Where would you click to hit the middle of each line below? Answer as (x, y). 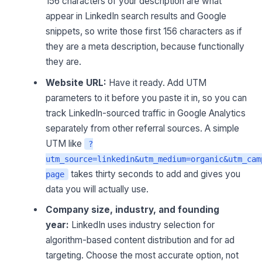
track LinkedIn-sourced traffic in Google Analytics (146, 113)
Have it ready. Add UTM (157, 82)
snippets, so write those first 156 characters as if (144, 32)
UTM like (65, 143)
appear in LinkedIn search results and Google (136, 16)
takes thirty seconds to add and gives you (154, 174)
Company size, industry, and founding (133, 210)
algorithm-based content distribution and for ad (140, 240)
